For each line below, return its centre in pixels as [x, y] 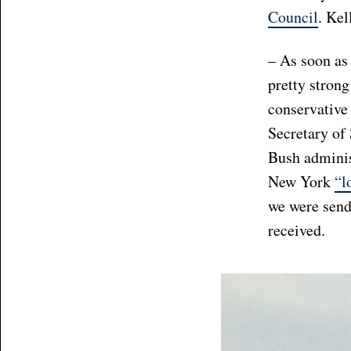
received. [299, 230]
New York [301, 182]
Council [293, 17]
